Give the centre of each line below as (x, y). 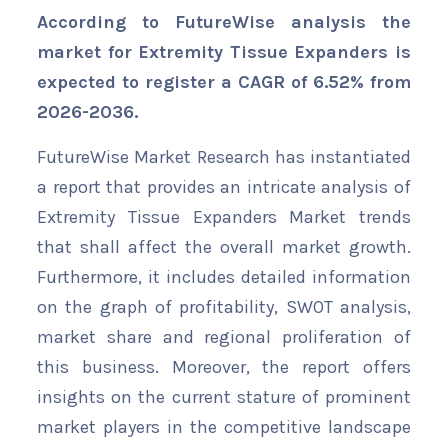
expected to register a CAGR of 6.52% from (224, 82)
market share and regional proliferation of (224, 337)
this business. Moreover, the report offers (224, 367)
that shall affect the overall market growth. (224, 247)
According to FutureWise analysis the (224, 22)
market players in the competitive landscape (224, 427)
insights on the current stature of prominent (224, 397)
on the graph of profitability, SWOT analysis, (224, 307)
